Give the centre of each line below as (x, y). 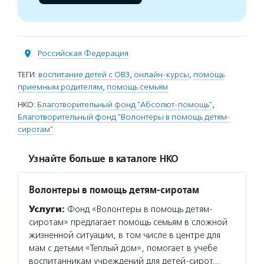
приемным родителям (60, 87)
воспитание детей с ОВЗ (84, 75)
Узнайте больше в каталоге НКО (103, 159)
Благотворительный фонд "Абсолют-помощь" (125, 105)
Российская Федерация (83, 53)
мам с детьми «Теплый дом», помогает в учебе (123, 248)
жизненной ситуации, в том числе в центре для (125, 235)
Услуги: (47, 209)
